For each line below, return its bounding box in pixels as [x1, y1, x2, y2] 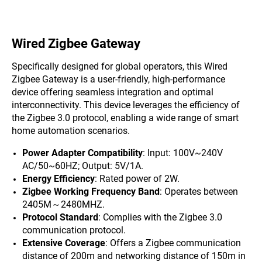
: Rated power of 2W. [95, 173, 180, 184]
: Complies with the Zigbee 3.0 [98, 212, 222, 223]
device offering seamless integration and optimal [12, 87, 213, 98]
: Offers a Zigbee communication [105, 237, 241, 249]
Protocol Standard [22, 212, 98, 223]
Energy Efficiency [22, 173, 95, 184]
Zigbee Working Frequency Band [22, 186, 160, 197]
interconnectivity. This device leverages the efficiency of [12, 99, 240, 111]
